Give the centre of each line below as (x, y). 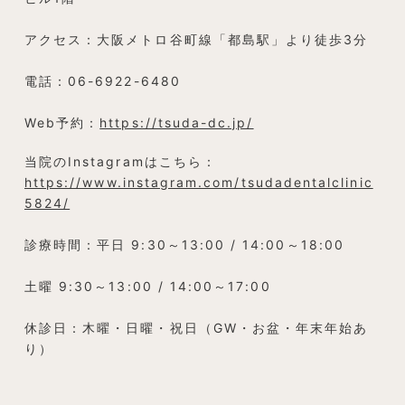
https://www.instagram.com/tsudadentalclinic (198, 182)
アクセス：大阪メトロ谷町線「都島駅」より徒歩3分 (196, 39)
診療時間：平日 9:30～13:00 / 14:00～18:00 (184, 244)
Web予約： (62, 122)
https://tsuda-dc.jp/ (177, 122)
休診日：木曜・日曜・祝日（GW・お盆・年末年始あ (196, 327)
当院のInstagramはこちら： (120, 161)
